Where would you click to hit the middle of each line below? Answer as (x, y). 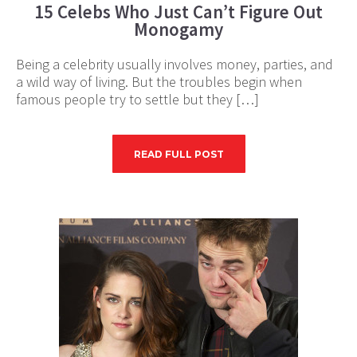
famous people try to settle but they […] (137, 99)
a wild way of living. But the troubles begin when (159, 82)
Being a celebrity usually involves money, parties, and (175, 64)
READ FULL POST (178, 154)
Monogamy (178, 29)
